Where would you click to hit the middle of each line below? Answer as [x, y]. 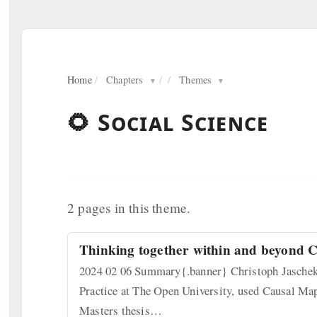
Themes [196, 80]
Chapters [125, 80]
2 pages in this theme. [129, 208]
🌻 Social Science [168, 122]
